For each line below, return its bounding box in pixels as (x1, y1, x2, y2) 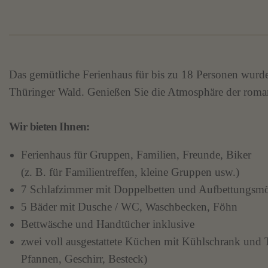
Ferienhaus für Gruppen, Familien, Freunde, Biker (21, 148, 251, 161)
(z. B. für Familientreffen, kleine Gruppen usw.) (21, 165, 239, 178)
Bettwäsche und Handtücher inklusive (21, 217, 194, 230)
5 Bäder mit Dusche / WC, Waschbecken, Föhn (21, 200, 237, 213)
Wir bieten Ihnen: (9, 120, 90, 133)
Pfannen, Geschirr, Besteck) (21, 252, 147, 265)
